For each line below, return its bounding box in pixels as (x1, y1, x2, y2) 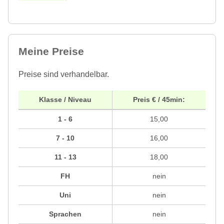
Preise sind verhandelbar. (18, 70, 109, 79)
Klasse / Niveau (39, 95, 91, 104)
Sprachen (49, 210, 81, 218)
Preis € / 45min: (133, 95, 185, 104)
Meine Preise (18, 45, 84, 57)
